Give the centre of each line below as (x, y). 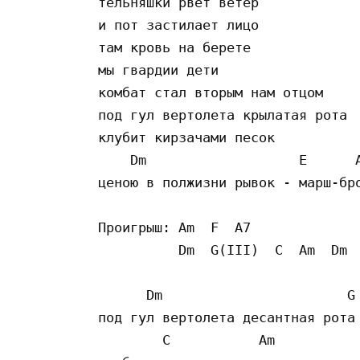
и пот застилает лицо (182, 25)
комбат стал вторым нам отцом (211, 92)
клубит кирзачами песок (190, 137)
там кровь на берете (178, 47)
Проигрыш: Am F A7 (186, 227)
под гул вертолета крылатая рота (227, 115)
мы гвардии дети (162, 70)
